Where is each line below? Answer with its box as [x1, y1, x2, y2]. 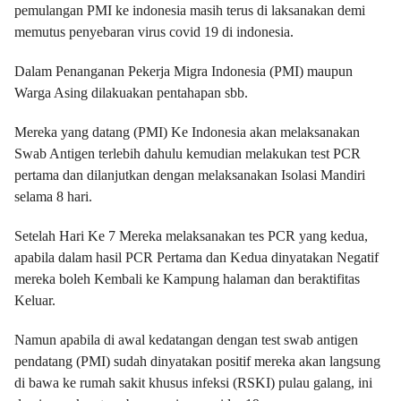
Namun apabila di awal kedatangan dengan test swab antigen [14, 332, 358, 347]
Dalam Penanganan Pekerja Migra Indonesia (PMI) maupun [14, 64, 353, 79]
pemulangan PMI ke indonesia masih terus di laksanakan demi [14, 3, 365, 18]
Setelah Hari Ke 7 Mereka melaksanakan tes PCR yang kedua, [14, 228, 368, 243]
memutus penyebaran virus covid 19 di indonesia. [14, 24, 294, 39]
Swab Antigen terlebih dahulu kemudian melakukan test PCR [14, 146, 361, 161]
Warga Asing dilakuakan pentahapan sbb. [14, 85, 248, 100]
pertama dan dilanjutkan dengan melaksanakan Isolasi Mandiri [14, 167, 365, 183]
